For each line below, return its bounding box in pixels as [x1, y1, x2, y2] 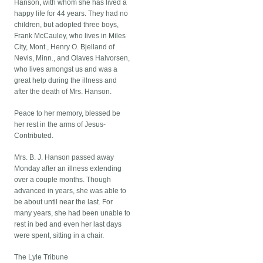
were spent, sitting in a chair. [14, 231, 104, 240]
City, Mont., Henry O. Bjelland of [14, 43, 115, 52]
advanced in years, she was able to [14, 187, 127, 195]
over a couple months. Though [14, 176, 112, 184]
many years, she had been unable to [14, 209, 131, 218]
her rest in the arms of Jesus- [14, 120, 106, 129]
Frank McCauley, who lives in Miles [14, 32, 126, 41]
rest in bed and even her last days [14, 220, 122, 229]
